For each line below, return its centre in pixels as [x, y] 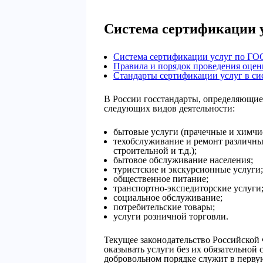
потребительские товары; [164, 207]
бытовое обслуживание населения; [183, 160]
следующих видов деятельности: [169, 108]
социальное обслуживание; [168, 198]
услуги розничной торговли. [171, 216]
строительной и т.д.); [155, 151]
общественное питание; [161, 179]
